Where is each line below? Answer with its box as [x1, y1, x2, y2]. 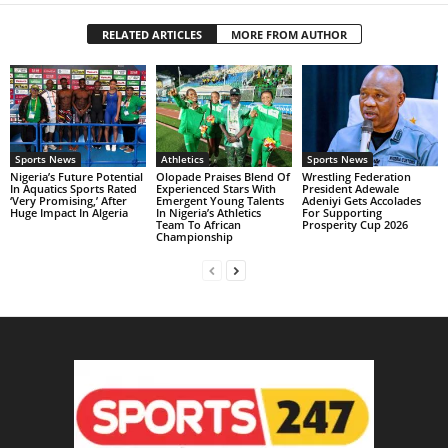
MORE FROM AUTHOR [230, 26, 347, 42]
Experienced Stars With [155, 180, 276, 196]
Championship [155, 228, 233, 244]
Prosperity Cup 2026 [301, 216, 408, 232]
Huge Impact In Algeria [10, 204, 128, 220]
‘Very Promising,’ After [10, 192, 127, 208]
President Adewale [301, 180, 399, 196]
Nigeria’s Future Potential [10, 168, 143, 184]
